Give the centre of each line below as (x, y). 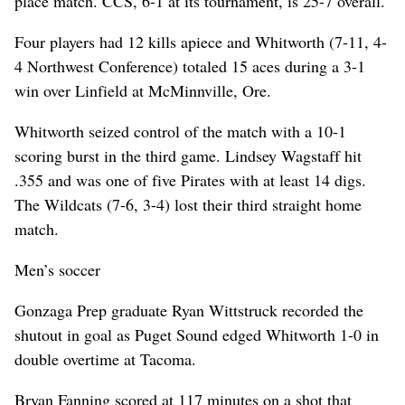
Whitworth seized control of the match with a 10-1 (180, 131)
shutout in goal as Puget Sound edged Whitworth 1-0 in (197, 334)
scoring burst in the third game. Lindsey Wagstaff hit (188, 155)
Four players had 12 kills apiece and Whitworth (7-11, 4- (201, 41)
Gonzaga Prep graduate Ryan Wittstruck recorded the (189, 310)
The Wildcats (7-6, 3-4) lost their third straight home (188, 204)
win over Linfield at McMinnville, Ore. (143, 90)
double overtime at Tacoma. (105, 358)
